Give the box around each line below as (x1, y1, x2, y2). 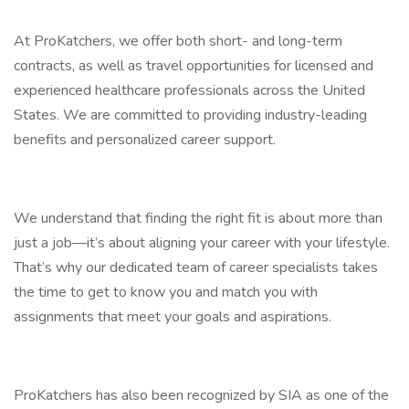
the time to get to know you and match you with (14, 282, 318, 302)
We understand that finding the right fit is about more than (14, 208, 383, 228)
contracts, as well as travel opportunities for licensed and (14, 56, 373, 76)
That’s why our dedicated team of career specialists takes (14, 257, 378, 278)
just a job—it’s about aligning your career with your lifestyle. (14, 233, 390, 253)
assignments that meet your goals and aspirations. (14, 307, 331, 327)
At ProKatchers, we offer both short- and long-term (14, 31, 342, 51)
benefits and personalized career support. (14, 130, 276, 150)
